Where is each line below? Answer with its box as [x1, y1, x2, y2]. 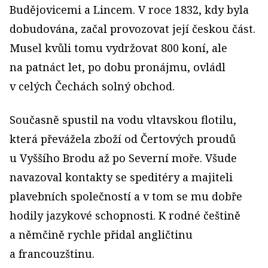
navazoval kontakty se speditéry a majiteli [10, 169, 233, 184]
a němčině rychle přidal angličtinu [10, 227, 193, 242]
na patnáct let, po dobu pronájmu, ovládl [10, 59, 226, 74]
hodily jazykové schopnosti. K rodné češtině [10, 208, 240, 223]
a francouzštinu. [10, 246, 95, 261]
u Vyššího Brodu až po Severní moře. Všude [10, 150, 237, 165]
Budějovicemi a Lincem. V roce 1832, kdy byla [10, 2, 249, 17]
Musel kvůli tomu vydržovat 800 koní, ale [10, 40, 227, 55]
